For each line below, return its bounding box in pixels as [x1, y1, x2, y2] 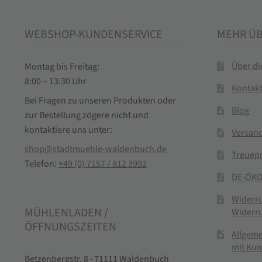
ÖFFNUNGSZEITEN [24, 219, 116, 236]
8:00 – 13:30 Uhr [24, 74, 87, 88]
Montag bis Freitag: [24, 60, 99, 73]
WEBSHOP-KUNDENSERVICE [24, 26, 163, 43]
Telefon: [24, 157, 58, 170]
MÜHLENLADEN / [24, 205, 108, 222]
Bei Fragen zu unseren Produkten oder [24, 94, 176, 107]
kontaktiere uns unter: [24, 123, 112, 136]
